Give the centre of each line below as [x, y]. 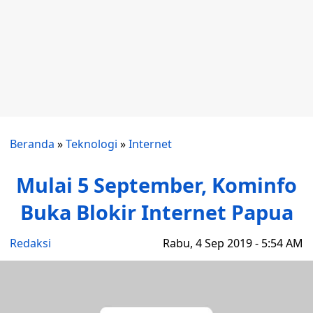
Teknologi [92, 144]
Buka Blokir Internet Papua [156, 212]
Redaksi [30, 243]
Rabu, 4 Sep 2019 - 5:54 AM [233, 243]
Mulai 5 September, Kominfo [156, 185]
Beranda [32, 144]
